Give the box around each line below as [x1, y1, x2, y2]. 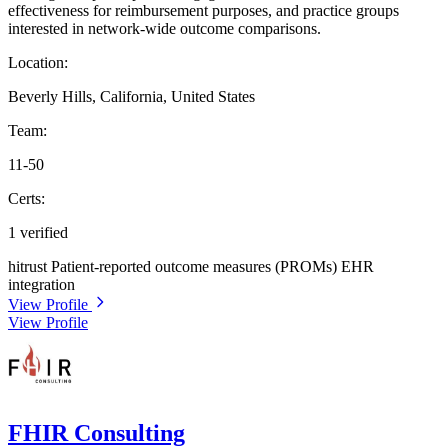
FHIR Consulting [8, 419, 185, 446]
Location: [8, 54, 68, 72]
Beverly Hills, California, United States [8, 88, 255, 106]
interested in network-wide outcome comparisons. [8, 20, 321, 38]
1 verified [8, 224, 68, 242]
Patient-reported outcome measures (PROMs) [51, 258, 341, 276]
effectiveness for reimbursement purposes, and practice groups [8, 2, 399, 20]
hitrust [8, 258, 51, 276]
